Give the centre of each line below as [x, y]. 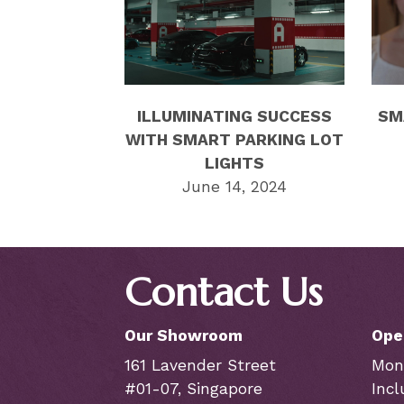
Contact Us [223, 292]
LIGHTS [235, 164]
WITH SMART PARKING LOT [235, 140]
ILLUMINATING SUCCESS [235, 117]
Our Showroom [183, 336]
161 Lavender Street [200, 366]
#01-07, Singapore [193, 389]
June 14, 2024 [235, 187]
